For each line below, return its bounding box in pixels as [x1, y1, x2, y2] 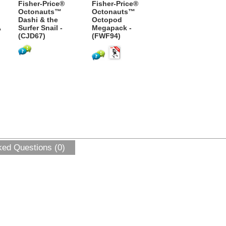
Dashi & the [18, 16, 58, 24]
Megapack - [92, 24, 132, 32]
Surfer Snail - [18, 24, 63, 32]
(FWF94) [92, 32, 121, 40]
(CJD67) [18, 32, 45, 40]
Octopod [92, 16, 122, 24]
